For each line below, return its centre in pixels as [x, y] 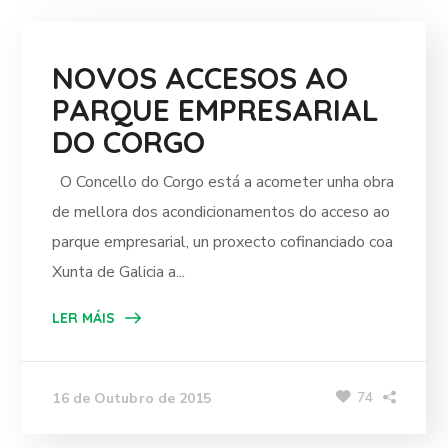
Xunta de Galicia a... [119, 272]
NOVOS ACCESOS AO [200, 78]
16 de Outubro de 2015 [132, 398]
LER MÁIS [84, 318]
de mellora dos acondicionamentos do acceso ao [221, 212]
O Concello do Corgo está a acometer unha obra [223, 182]
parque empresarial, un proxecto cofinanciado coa [223, 242]
